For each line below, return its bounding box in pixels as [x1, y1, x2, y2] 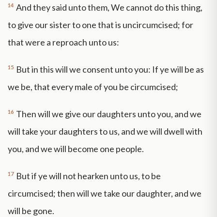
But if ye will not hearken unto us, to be [16, 170, 161, 181]
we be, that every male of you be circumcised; [8, 81, 178, 93]
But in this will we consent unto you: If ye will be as [16, 64, 204, 75]
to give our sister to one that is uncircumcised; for [8, 19, 193, 31]
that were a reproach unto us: [8, 37, 119, 48]
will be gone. [8, 205, 54, 216]
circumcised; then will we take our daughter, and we [8, 187, 201, 199]
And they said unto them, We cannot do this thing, [16, 2, 202, 13]
